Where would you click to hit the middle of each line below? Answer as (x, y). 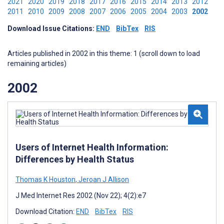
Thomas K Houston (45, 179)
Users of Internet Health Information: (92, 147)
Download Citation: (46, 211)
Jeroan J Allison (103, 179)
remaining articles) (37, 63)
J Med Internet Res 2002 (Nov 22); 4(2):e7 (81, 195)
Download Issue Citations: (52, 28)
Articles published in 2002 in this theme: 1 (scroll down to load (104, 53)
